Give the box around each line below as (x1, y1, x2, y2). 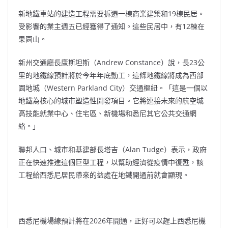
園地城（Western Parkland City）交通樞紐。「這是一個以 (18, 83, 208, 93)
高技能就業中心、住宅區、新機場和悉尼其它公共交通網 (18, 108, 196, 119)
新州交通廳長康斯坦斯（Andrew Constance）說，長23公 (18, 58, 205, 68)
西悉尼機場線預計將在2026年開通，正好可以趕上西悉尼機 (18, 216, 206, 226)
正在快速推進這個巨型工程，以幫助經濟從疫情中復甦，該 (18, 157, 204, 167)
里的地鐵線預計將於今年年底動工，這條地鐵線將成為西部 (18, 70, 204, 80)
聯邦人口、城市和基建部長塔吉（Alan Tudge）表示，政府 (18, 145, 207, 155)
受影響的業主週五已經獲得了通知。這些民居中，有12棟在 (18, 21, 205, 32)
